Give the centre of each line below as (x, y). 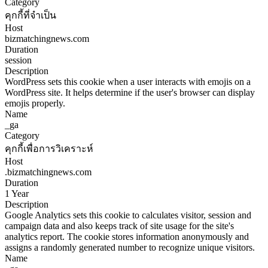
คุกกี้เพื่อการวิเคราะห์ (49, 149)
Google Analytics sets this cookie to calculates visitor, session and (128, 215)
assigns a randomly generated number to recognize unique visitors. (130, 248)
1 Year (17, 194)
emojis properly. (35, 103)
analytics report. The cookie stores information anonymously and (127, 237)
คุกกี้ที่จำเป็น (31, 16)
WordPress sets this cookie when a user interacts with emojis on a (128, 82)
